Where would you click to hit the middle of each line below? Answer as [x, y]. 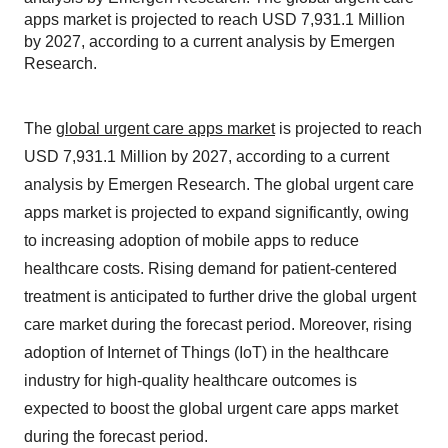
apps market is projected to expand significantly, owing [216, 212]
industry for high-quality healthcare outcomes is [190, 380]
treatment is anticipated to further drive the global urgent [220, 296]
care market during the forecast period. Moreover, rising [218, 324]
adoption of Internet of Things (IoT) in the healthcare [206, 352]
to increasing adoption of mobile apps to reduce [191, 240]
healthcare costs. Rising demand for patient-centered [210, 268]
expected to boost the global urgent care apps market [211, 408]
